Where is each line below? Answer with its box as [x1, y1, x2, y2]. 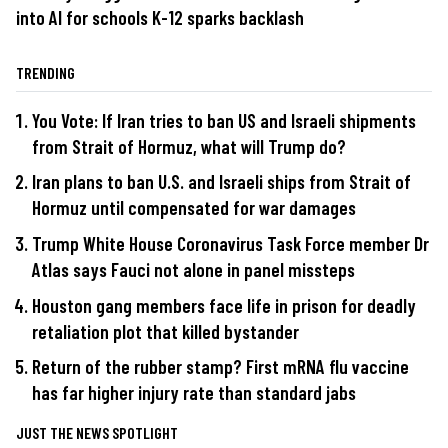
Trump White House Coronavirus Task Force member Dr [32, 232, 429, 256]
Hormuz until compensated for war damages [32, 196, 356, 220]
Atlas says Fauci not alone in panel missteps [32, 258, 355, 282]
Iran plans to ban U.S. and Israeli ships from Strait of [32, 170, 411, 194]
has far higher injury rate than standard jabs [32, 381, 356, 405]
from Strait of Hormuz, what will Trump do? [32, 134, 346, 158]
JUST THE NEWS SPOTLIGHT [16, 423, 178, 443]
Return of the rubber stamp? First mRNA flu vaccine [32, 355, 409, 379]
